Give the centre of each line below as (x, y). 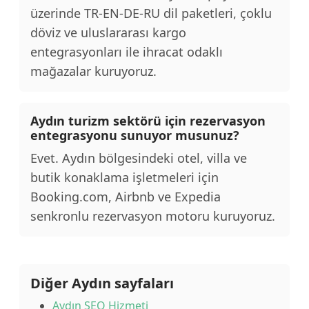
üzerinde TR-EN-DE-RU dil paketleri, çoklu (151, 13)
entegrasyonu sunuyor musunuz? (135, 135)
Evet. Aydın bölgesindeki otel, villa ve (139, 158)
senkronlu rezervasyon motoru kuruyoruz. (153, 216)
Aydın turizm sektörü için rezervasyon (148, 121)
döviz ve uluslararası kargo (108, 32)
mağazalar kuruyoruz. (93, 71)
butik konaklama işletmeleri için (124, 177)
